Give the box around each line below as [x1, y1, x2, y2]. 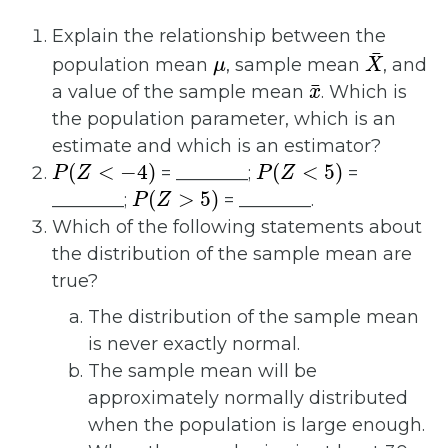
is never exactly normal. [88, 333, 300, 356]
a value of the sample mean [52, 81, 309, 104]
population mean [52, 54, 213, 77]
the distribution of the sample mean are [52, 243, 412, 266]
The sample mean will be [88, 360, 317, 383]
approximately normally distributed [88, 387, 408, 410]
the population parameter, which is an [52, 108, 396, 131]
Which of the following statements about [52, 216, 422, 239]
